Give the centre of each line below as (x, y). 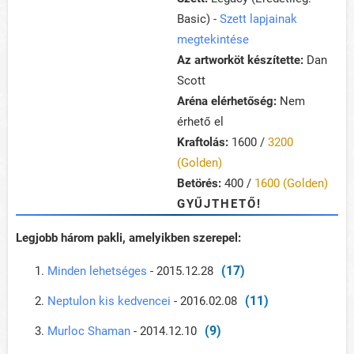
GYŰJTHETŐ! (219, 204)
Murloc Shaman (89, 331)
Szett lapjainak (258, 19)
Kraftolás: (203, 143)
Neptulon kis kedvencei (109, 301)
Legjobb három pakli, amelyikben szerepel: (128, 238)
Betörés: (199, 184)
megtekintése (213, 40)
